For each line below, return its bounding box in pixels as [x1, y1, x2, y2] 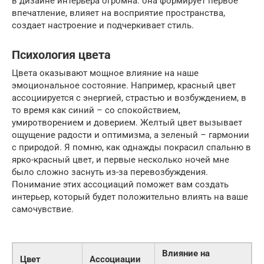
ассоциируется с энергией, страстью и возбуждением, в [12, 92, 246, 103]
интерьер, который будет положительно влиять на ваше [12, 191, 248, 202]
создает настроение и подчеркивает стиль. [12, 19, 194, 31]
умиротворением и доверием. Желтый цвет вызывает [12, 117, 242, 128]
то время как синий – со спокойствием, [12, 104, 180, 115]
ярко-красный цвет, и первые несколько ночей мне [12, 154, 229, 165]
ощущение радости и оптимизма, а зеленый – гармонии [12, 129, 249, 140]
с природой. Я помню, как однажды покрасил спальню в [12, 141, 251, 153]
